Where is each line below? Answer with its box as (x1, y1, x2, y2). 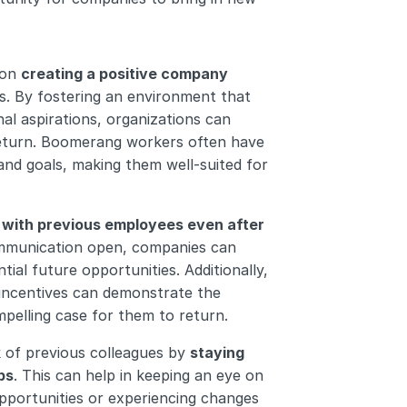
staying (190, 343, 244, 362)
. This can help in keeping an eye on (14, 366, 263, 384)
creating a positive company (21, 65, 228, 83)
